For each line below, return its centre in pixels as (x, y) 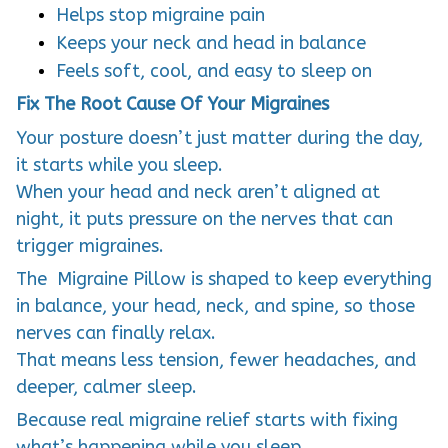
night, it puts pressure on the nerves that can (204, 218)
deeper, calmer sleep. (106, 387)
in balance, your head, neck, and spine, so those (215, 306)
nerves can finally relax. (116, 333)
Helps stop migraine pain (160, 14)
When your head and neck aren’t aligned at (198, 191)
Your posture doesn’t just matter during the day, (219, 137)
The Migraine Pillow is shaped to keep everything (224, 279)
